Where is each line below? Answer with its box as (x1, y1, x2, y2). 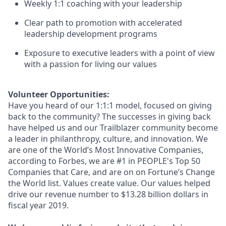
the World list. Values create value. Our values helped (8, 178, 210, 189)
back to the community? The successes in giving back (8, 111, 211, 122)
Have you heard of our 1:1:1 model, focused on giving (8, 100, 212, 111)
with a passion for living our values (24, 59, 157, 70)
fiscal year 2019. (8, 200, 69, 211)
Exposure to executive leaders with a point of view (24, 47, 215, 59)
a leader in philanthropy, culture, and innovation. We (8, 133, 208, 144)
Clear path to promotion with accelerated (24, 17, 182, 28)
